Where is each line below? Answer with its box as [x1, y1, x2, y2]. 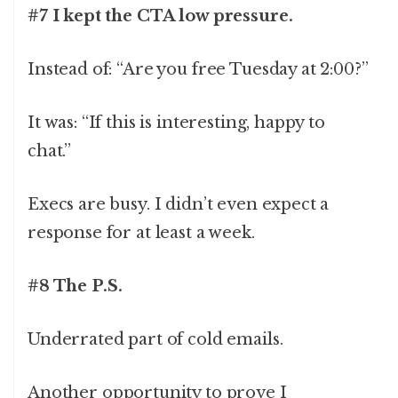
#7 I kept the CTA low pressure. [28, 6, 293, 27]
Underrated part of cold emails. [28, 330, 283, 350]
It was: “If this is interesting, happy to [28, 113, 325, 133]
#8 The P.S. [28, 276, 123, 297]
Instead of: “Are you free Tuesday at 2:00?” [28, 60, 369, 80]
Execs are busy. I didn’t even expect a [28, 195, 330, 215]
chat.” [28, 141, 72, 162]
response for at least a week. [28, 223, 255, 243]
